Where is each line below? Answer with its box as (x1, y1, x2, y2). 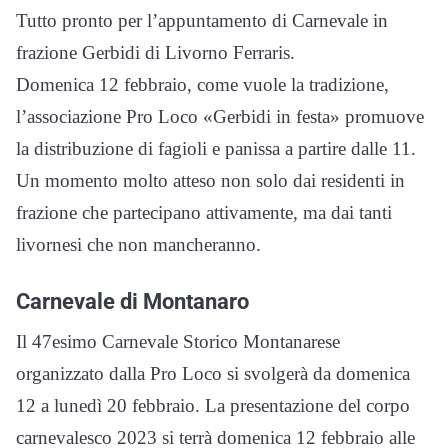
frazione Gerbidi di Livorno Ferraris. (16, 42, 295, 64)
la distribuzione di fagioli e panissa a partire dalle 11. (16, 138, 416, 160)
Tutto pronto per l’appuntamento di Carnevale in (16, 10, 388, 32)
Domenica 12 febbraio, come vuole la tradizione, (16, 74, 389, 96)
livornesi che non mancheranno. (16, 234, 261, 256)
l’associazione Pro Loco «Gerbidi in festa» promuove (16, 106, 424, 128)
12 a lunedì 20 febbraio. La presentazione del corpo (16, 395, 410, 417)
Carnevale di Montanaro (16, 288, 249, 315)
